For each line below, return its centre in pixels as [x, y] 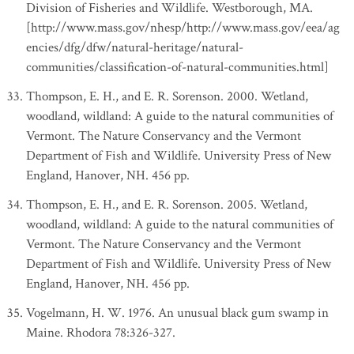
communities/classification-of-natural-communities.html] [177, 67]
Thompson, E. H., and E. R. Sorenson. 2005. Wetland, [167, 205]
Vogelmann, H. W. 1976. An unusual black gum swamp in [177, 313]
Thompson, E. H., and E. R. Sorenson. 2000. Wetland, [167, 96]
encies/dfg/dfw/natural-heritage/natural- [135, 47]
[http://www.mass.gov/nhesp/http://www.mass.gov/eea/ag [183, 28]
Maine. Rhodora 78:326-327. [101, 333]
